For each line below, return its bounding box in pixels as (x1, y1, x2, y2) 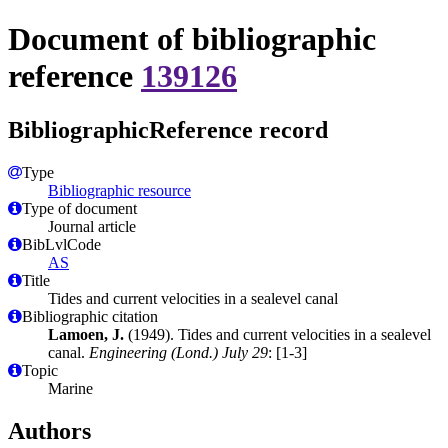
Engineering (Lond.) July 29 (89, 343, 268, 361)
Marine (48, 379, 93, 397)
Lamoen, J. (48, 325, 124, 343)
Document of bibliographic (8, 21, 376, 58)
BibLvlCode (22, 235, 101, 253)
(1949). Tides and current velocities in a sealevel (124, 325, 431, 343)
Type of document (22, 199, 137, 217)
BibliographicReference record (8, 116, 328, 143)
